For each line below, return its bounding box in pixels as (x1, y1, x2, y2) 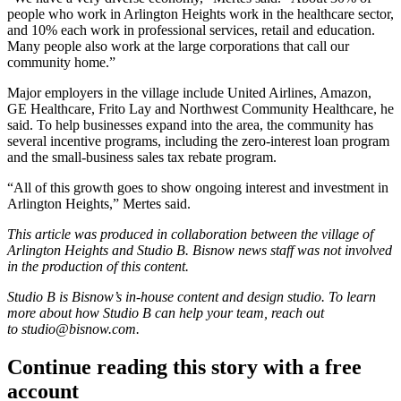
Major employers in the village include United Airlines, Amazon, (7, 85, 371, 101)
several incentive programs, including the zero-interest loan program (7, 133, 389, 149)
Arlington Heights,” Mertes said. (7, 196, 191, 212)
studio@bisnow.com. (21, 321, 140, 337)
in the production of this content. (7, 259, 189, 275)
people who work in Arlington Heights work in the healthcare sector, (7, 6, 394, 22)
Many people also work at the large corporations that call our (7, 38, 349, 55)
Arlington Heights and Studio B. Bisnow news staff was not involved (7, 243, 392, 259)
